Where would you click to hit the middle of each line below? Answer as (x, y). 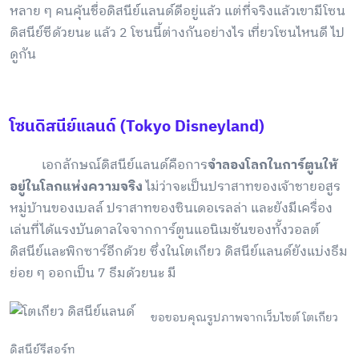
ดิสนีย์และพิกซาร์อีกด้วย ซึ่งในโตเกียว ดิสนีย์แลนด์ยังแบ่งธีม (179, 252)
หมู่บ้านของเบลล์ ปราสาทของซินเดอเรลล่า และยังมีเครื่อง (171, 209)
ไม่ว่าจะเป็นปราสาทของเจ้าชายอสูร (242, 188)
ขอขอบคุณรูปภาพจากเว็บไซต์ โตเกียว (244, 318)
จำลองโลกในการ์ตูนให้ (273, 166)
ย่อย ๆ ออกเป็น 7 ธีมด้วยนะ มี (93, 274)
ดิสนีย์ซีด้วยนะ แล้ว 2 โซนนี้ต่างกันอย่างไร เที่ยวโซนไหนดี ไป (177, 34)
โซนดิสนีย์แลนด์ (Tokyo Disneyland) (137, 127)
